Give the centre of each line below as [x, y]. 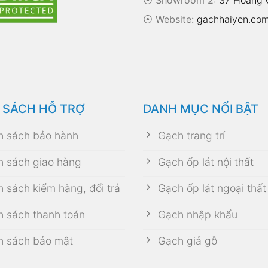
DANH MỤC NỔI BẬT [201, 109]
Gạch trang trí [191, 136]
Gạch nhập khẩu [197, 215]
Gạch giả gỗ [187, 241]
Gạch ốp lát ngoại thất [212, 188]
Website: [175, 19]
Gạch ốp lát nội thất [205, 162]
